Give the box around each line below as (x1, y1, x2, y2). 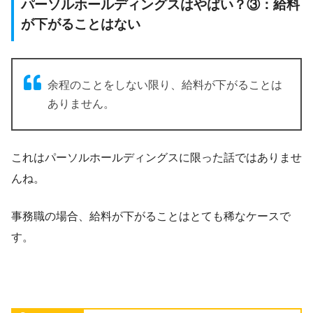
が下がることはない (21, 17, 140, 32)
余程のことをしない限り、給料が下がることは (48, 79, 282, 92)
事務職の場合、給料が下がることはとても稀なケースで (11, 210, 291, 223)
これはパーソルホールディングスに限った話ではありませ (11, 152, 302, 164)
